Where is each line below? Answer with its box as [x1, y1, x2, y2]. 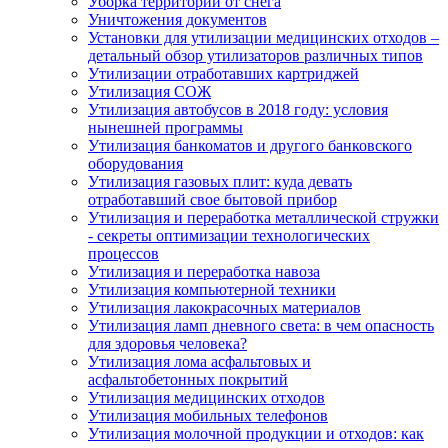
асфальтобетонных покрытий [88, 371, 288, 388]
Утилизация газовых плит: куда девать [88, 173, 352, 190]
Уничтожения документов [88, 11, 267, 28]
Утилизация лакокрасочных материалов [88, 299, 361, 316]
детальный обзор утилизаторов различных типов [88, 47, 423, 64]
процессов [88, 245, 159, 262]
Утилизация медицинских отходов [88, 389, 325, 406]
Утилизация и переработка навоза [88, 263, 320, 280]
